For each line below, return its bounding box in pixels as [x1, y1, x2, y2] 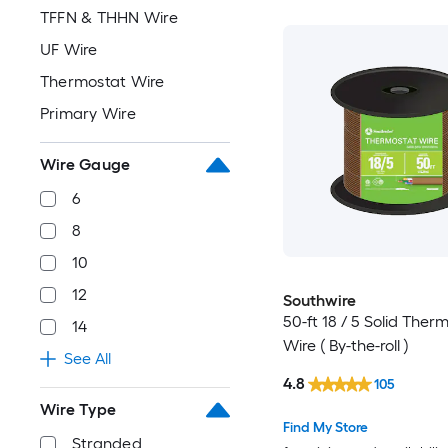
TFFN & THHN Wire [40, 7, 178, 27]
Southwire [282, 290, 356, 310]
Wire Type [40, 399, 117, 419]
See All [64, 348, 111, 368]
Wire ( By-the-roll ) [282, 335, 409, 355]
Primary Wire [40, 103, 136, 123]
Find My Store [282, 418, 368, 436]
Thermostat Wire [40, 71, 165, 91]
